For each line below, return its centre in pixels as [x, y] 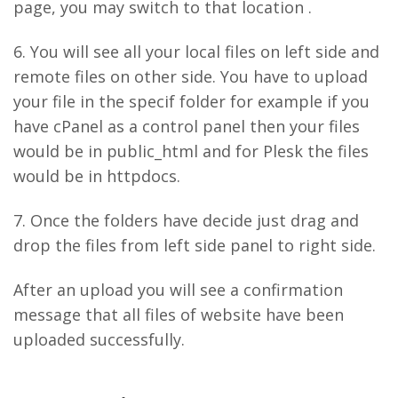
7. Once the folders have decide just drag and [186, 220]
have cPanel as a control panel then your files [187, 126]
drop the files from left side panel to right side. [195, 245]
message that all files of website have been [179, 314]
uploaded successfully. [99, 339]
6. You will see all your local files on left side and [196, 52]
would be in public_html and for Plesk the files [191, 151]
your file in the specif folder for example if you [191, 101]
